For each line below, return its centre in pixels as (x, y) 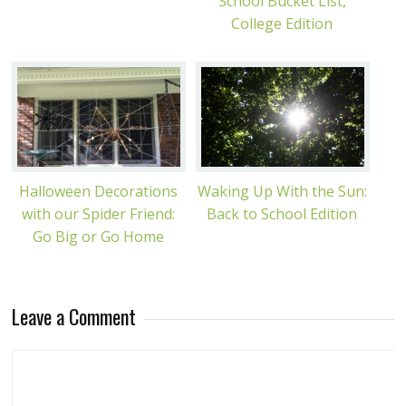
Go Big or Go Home (98, 236)
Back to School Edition (282, 213)
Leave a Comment (74, 316)
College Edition (282, 23)
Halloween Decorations (98, 191)
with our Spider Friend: (98, 213)
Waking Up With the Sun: (282, 191)
